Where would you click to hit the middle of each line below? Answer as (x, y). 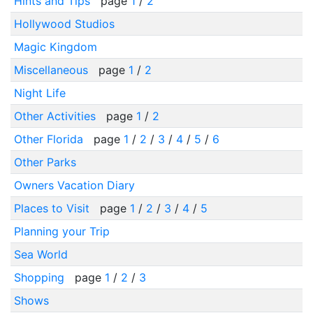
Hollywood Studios (64, 24)
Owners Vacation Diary (74, 185)
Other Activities (56, 116)
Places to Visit (53, 208)
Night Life (39, 93)
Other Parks (45, 162)
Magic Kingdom (55, 47)
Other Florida (50, 139)
